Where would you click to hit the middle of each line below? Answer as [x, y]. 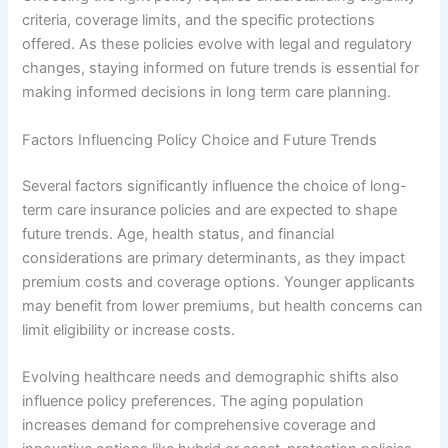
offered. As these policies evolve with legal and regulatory [217, 44]
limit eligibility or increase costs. [129, 329]
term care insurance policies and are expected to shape [210, 209]
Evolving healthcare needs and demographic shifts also [211, 376]
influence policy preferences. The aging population [193, 400]
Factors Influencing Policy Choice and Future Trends [200, 139]
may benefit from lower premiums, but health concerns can [223, 305]
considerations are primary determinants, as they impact [214, 257]
